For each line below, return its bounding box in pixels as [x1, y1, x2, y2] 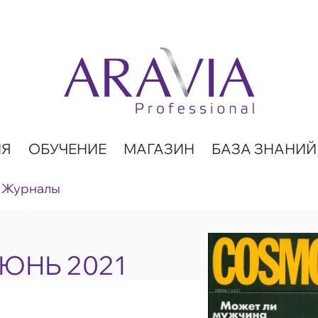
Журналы [1, 180, 60, 197]
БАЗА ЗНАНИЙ [211, 140, 317, 158]
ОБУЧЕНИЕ [28, 140, 106, 158]
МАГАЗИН [123, 140, 194, 158]
